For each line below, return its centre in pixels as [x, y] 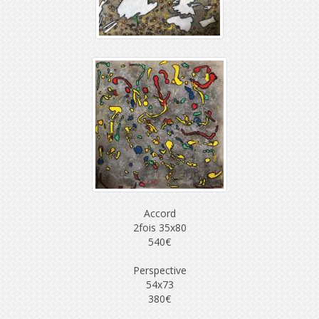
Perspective [159, 270]
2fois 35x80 [159, 228]
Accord [159, 213]
